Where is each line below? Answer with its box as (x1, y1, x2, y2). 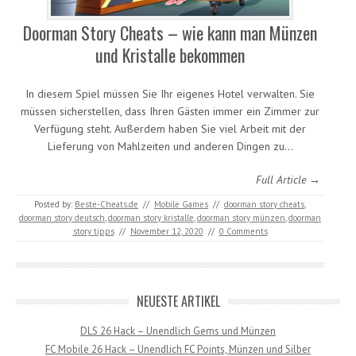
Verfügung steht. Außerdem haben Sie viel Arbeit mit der (34, 121, 306, 136)
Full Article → (256, 172, 320, 187)
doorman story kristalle (108, 211, 194, 223)
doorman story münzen (197, 211, 285, 223)
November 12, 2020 (130, 225, 203, 237)
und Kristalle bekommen (95, 41, 245, 68)
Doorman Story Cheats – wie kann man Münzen (23, 19, 317, 45)
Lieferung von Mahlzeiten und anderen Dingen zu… (47, 138, 293, 153)
